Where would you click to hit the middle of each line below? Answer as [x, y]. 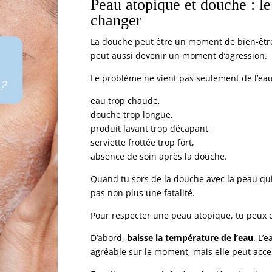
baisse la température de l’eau [190, 238]
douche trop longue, [131, 115]
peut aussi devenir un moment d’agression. [178, 56]
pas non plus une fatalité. [142, 193]
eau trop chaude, [125, 101]
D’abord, [108, 238]
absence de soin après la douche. [158, 157]
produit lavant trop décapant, [150, 129]
